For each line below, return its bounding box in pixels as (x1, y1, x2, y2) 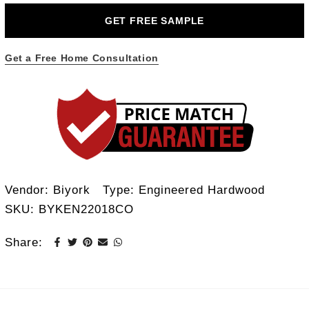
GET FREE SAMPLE (104, 14, 205, 26)
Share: (5, 235, 43, 248)
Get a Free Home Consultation (5, 52, 159, 63)
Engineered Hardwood (139, 183, 265, 196)
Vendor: (5, 183, 53, 196)
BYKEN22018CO (39, 202, 134, 215)
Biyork (53, 183, 90, 196)
